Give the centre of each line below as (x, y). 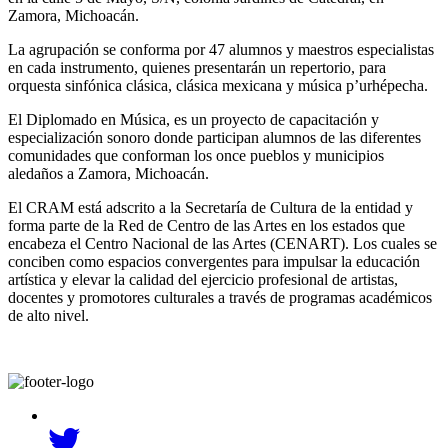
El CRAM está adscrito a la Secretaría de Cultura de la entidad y (210, 208)
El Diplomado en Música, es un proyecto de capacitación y (193, 120)
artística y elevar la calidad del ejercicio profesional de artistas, (203, 280)
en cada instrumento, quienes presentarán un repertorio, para (197, 68)
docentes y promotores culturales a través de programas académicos (220, 298)
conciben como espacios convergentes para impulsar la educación (214, 262)
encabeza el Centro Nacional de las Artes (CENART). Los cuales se (222, 244)
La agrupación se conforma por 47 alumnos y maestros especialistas (221, 50)
